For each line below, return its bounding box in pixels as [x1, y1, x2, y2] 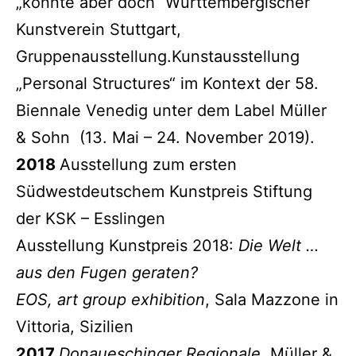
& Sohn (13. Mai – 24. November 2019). [16, 127, 315, 147]
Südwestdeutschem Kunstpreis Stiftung [16, 181, 312, 201]
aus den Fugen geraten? [16, 262, 203, 282]
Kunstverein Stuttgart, [16, 19, 181, 39]
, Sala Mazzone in [205, 289, 339, 309]
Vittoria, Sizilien [16, 316, 133, 336]
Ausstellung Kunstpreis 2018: [16, 235, 238, 255]
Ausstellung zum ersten [60, 154, 237, 174]
